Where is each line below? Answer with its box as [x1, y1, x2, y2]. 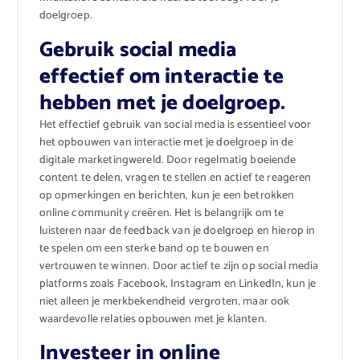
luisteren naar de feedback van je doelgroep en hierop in [39, 221, 316, 240]
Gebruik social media [39, 32, 237, 67]
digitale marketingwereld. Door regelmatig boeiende [39, 150, 297, 170]
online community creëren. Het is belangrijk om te [39, 203, 284, 223]
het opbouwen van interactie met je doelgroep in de [39, 133, 294, 152]
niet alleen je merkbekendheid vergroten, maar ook [39, 292, 290, 311]
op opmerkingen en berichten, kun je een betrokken [39, 186, 295, 205]
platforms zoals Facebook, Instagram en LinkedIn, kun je [39, 274, 317, 293]
